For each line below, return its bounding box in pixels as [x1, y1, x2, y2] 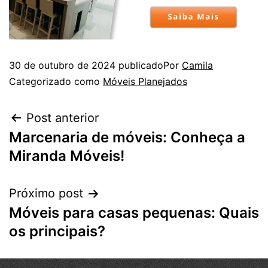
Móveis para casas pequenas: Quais [9, 204, 259, 222]
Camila [182, 59, 213, 72]
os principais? [9, 223, 105, 240]
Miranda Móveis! [9, 147, 124, 165]
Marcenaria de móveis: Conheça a [9, 129, 245, 147]
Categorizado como [9, 75, 103, 88]
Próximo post [9, 186, 83, 201]
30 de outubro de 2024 [9, 59, 115, 72]
